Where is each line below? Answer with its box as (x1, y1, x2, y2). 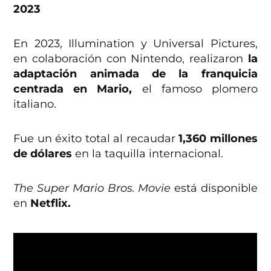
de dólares (13, 147, 73, 161)
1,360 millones (175, 132, 258, 146)
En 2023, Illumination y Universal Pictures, (13, 37, 258, 51)
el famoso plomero (132, 82, 258, 96)
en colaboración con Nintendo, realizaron (13, 52, 243, 66)
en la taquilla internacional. (72, 147, 224, 161)
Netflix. (30, 197, 71, 211)
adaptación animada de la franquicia (13, 67, 258, 81)
